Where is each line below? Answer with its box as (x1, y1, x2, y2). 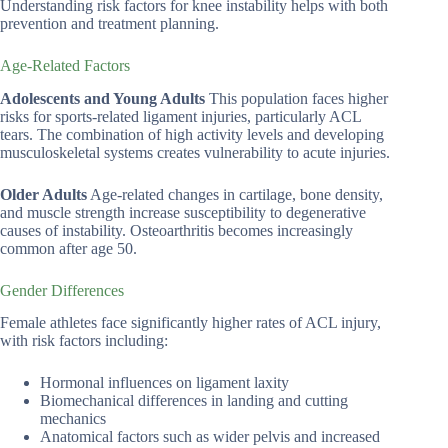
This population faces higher (205, 89, 388, 107)
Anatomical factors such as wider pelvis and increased (40, 428, 380, 446)
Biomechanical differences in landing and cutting (40, 392, 348, 410)
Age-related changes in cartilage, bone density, (87, 185, 383, 203)
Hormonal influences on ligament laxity (40, 374, 289, 392)
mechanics (40, 410, 106, 428)
